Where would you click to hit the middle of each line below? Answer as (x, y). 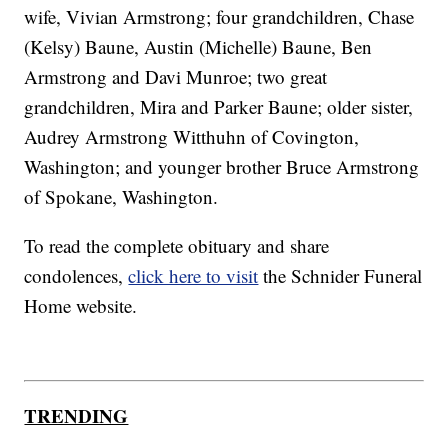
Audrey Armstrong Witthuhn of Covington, (192, 137)
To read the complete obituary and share (177, 246)
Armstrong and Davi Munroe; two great (176, 77)
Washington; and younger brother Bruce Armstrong (222, 167)
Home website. (81, 306)
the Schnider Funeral (340, 276)
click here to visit (193, 276)
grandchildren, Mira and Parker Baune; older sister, (219, 107)
